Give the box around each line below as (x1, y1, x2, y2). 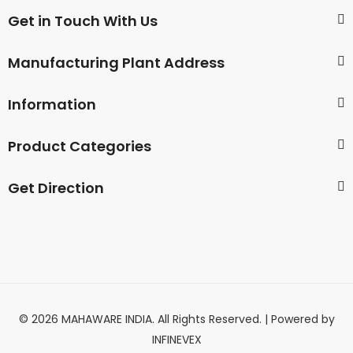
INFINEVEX (151, 331, 202, 347)
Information (8, 94, 96, 114)
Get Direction (8, 177, 104, 198)
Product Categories (8, 136, 151, 156)
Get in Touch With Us (8, 10, 158, 31)
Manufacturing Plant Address (8, 52, 225, 72)
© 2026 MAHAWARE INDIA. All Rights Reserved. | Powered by (18, 310, 335, 327)
